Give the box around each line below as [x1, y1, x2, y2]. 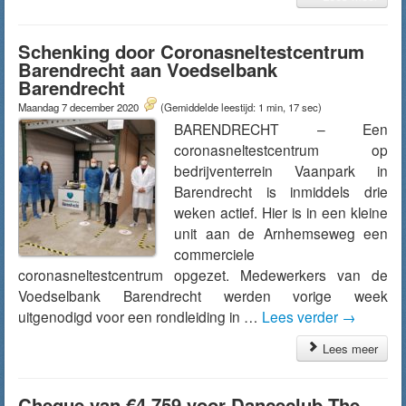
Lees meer [319, 340, 378, 357]
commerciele [174, 244, 255, 264]
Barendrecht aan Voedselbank [18, 56, 277, 82]
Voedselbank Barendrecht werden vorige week [18, 285, 388, 305]
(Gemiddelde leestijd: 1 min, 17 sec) [160, 100, 322, 114]
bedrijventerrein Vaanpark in [174, 160, 388, 180]
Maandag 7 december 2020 [18, 100, 141, 114]
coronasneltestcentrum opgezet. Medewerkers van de [18, 265, 388, 285]
